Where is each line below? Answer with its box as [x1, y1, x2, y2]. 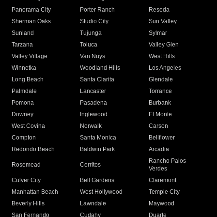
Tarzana [12, 41, 33, 48]
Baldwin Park [80, 146, 115, 153]
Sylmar [148, 30, 167, 37]
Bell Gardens [80, 177, 115, 184]
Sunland [12, 30, 34, 37]
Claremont [148, 177, 176, 184]
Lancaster [80, 88, 107, 95]
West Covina [12, 123, 45, 130]
